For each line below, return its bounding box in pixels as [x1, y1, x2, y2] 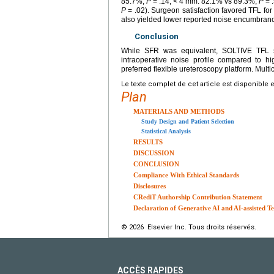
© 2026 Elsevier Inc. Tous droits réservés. [121, 223, 256, 232]
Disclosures [133, 182, 166, 190]
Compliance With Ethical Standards [133, 171, 239, 179]
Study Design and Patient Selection [141, 118, 234, 125]
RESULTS [133, 138, 163, 146]
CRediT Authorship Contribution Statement [133, 193, 262, 201]
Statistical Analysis [141, 128, 191, 135]
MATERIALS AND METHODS [133, 108, 224, 116]
